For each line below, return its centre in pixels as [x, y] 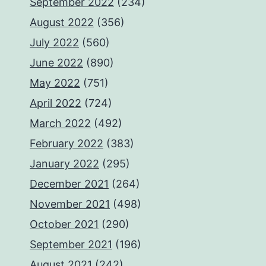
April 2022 [56, 103]
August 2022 [62, 22]
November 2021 [70, 204]
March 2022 [60, 123]
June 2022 [56, 63]
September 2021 [71, 244]
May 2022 [55, 83]
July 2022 [54, 42]
